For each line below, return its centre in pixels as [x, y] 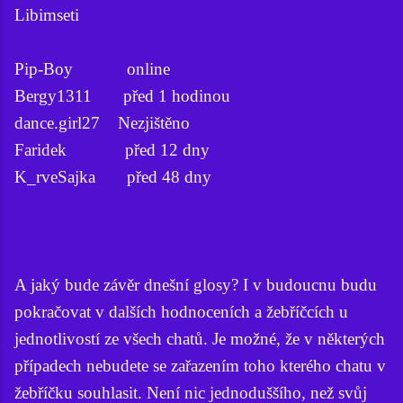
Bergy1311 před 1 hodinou [122, 95]
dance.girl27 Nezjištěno [102, 122]
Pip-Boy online [92, 68]
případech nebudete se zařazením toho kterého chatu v [200, 365]
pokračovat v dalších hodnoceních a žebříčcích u [181, 311]
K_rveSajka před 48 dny [113, 176]
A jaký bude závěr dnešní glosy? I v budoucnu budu [196, 284]
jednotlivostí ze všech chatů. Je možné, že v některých [200, 338]
